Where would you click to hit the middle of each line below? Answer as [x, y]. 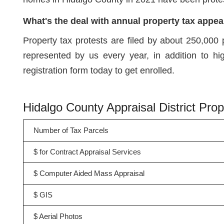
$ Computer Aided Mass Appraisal [89, 173]
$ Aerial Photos [58, 216]
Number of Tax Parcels [71, 130]
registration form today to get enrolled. [98, 70]
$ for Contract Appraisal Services [87, 152]
